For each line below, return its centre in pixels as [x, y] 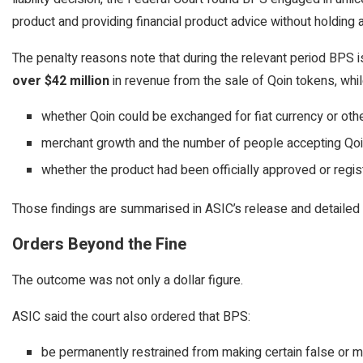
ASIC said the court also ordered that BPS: [131, 317]
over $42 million [61, 81]
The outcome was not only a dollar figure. [128, 280]
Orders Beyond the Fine [99, 244]
